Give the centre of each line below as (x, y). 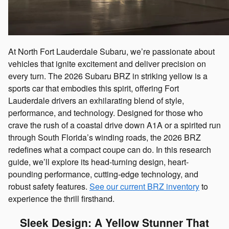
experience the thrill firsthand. (61, 198)
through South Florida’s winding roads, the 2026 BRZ (105, 137)
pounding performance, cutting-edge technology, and (103, 174)
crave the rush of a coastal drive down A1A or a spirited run (114, 125)
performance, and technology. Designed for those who (106, 112)
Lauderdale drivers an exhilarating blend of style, (96, 100)
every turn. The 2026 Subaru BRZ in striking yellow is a (108, 76)
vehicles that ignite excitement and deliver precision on (107, 63)
